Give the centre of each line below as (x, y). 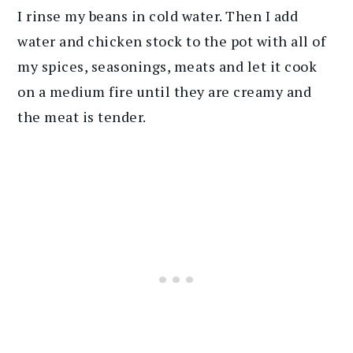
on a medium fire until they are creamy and (165, 91)
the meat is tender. (82, 116)
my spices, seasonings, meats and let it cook (167, 66)
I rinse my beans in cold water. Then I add (158, 15)
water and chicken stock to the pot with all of (172, 41)
